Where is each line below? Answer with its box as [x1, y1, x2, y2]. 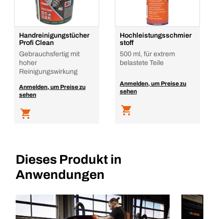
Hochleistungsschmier [120, 32, 192, 39]
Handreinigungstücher [19, 32, 89, 39]
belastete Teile [120, 59, 164, 66]
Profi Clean [19, 39, 54, 46]
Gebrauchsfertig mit [19, 50, 80, 58]
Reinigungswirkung [19, 68, 78, 75]
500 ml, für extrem [120, 50, 175, 58]
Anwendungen [16, 168, 105, 181]
